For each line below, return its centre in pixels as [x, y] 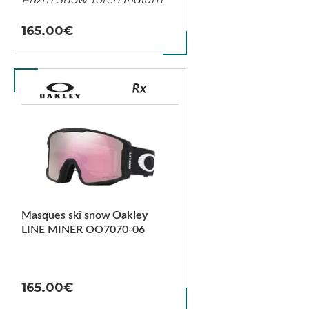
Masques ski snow [66, 215]
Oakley [130, 215]
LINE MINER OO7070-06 [83, 230]
